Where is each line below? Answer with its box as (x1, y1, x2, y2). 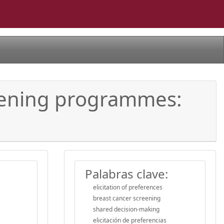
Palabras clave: (85, 165, 168, 182)
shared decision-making (93, 204, 159, 213)
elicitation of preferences (93, 182, 162, 191)
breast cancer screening (93, 193, 160, 202)
